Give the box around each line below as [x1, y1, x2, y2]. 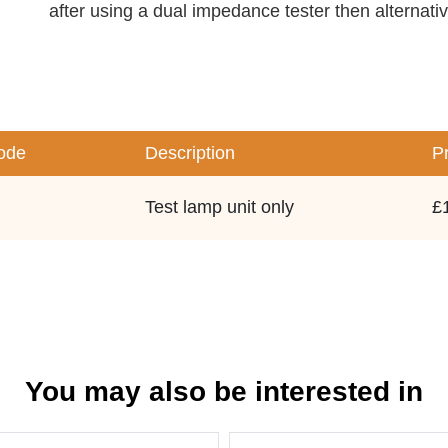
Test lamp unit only [145, 197, 294, 217]
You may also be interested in [25, 376, 423, 407]
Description [145, 143, 235, 163]
